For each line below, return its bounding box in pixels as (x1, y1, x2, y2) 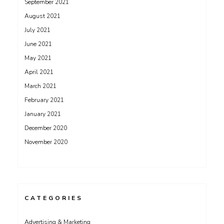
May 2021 (24, 54, 51, 62)
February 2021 (24, 96, 64, 104)
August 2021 (24, 12, 60, 20)
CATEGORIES (24, 194, 83, 202)
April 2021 (24, 68, 53, 76)
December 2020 (24, 124, 67, 132)
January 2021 (24, 110, 61, 118)
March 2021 (24, 82, 56, 90)
